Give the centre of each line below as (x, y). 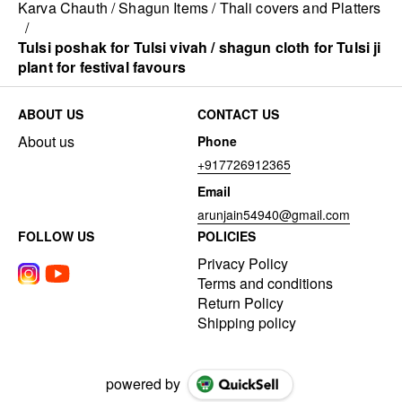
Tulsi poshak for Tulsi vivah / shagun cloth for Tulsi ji (200, 48)
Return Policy (240, 303)
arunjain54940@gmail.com (274, 215)
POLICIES (227, 236)
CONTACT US (238, 114)
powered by (143, 384)
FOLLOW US (56, 236)
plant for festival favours (102, 67)
